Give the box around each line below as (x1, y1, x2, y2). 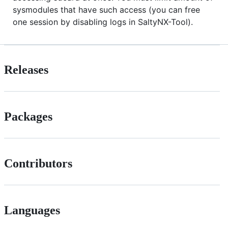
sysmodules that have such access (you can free (13, 4, 200, 15)
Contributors (4, 157, 72, 170)
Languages (4, 204, 60, 217)
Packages (4, 110, 52, 124)
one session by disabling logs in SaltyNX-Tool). (13, 16, 193, 27)
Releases (4, 63, 48, 77)
